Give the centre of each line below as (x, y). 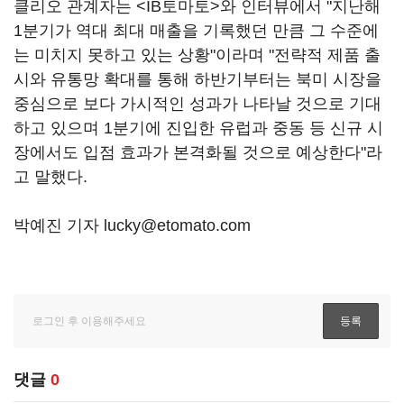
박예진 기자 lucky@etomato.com (132, 226)
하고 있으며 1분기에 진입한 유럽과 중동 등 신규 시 (198, 129)
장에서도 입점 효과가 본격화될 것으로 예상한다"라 (198, 153)
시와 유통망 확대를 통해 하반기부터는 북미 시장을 (197, 80)
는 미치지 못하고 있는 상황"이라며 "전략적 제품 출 (197, 55)
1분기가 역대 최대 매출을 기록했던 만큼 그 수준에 (196, 31)
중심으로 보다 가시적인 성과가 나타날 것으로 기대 (197, 104)
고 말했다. (50, 177)
